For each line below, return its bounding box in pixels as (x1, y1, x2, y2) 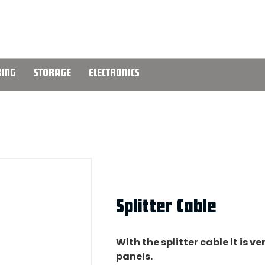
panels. (116, 250, 153, 264)
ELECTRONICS (89, 68, 140, 80)
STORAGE (34, 68, 71, 80)
